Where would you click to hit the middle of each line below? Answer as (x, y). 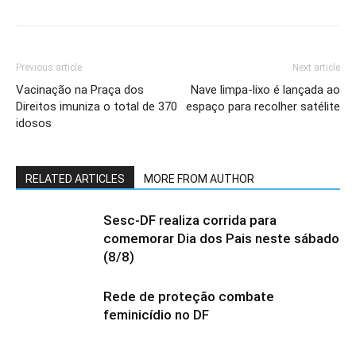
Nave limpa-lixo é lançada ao (265, 90)
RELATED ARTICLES (75, 179)
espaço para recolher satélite (263, 106)
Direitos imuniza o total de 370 (97, 106)
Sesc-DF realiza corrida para (190, 220)
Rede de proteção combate (189, 296)
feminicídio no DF (156, 315)
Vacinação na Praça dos (80, 90)
